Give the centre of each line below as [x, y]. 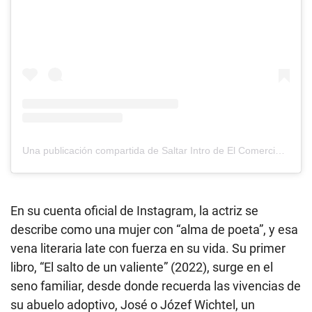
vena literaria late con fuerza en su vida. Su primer [148, 249]
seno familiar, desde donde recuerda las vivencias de [156, 286]
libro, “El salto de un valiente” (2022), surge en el [142, 267]
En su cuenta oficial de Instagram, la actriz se [134, 211]
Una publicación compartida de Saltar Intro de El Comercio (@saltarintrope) [280, 151]
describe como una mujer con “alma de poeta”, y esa [154, 230]
